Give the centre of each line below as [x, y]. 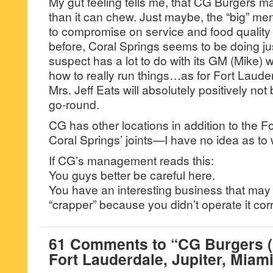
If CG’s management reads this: [131, 160]
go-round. [74, 104]
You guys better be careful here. [132, 175]
